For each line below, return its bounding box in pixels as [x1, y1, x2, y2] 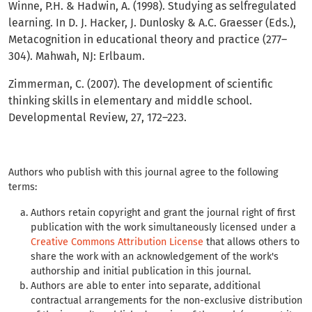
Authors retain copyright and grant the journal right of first [31, 207, 295, 219]
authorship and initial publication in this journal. [31, 265, 251, 278]
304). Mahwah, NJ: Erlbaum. [8, 49, 145, 63]
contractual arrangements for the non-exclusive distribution [31, 295, 302, 307]
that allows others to [203, 236, 299, 249]
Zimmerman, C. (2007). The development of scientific [8, 77, 273, 91]
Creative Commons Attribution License [31, 236, 203, 249]
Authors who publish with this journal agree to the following [8, 166, 278, 179]
